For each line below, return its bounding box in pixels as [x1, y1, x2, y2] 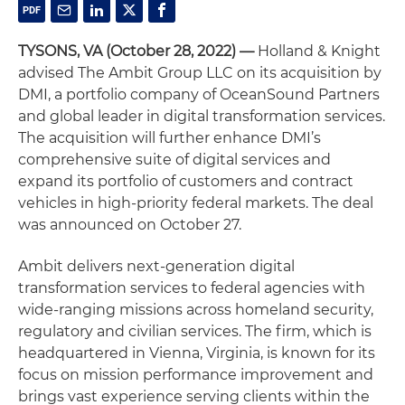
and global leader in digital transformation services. [18, 108, 385, 125]
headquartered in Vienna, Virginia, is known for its [18, 344, 375, 362]
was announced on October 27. [18, 216, 241, 233]
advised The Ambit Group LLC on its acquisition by [18, 64, 381, 81]
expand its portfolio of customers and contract [18, 173, 353, 190]
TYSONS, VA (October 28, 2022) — [18, 42, 254, 60]
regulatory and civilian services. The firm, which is [18, 323, 372, 340]
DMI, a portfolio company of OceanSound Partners [18, 86, 380, 103]
